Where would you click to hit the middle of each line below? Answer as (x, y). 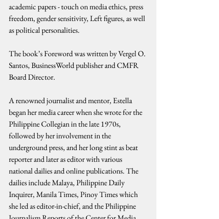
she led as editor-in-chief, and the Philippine (73, 206)
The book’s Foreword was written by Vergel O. (78, 54)
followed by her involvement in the (61, 136)
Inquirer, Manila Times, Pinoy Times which (74, 194)
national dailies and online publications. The (74, 171)
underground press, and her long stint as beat (74, 147)
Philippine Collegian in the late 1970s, (66, 124)
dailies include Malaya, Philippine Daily (67, 183)
